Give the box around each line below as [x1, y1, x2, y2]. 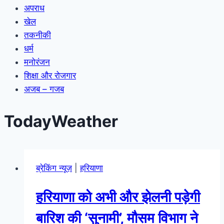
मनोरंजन [24, 57, 50, 67]
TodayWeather [4, 111, 118, 131]
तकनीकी [24, 30, 51, 40]
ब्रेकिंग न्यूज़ [36, 162, 72, 173]
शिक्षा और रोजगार [24, 70, 76, 81]
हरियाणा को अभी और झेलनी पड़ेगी [36, 188, 200, 205]
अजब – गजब [24, 84, 64, 94]
